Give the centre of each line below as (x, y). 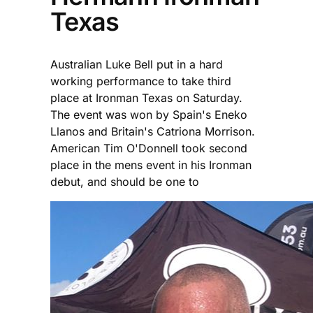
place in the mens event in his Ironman (151, 165)
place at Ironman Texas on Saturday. (146, 97)
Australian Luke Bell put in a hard (137, 64)
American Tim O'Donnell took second (149, 148)
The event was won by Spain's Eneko (149, 114)
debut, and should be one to (125, 181)
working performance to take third (141, 81)
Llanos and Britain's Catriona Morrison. (153, 131)
